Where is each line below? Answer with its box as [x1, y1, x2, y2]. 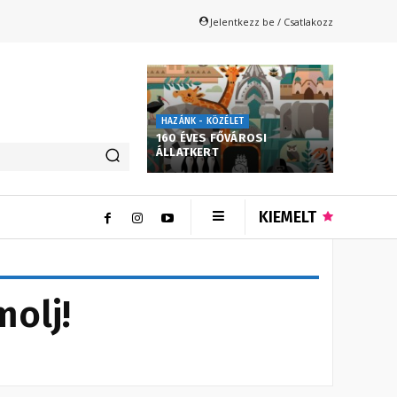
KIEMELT [259, 207, 316, 228]
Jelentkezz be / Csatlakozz [210, 14, 333, 28]
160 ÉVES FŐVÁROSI [156, 131, 268, 145]
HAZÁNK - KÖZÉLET [161, 116, 245, 128]
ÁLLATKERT [156, 145, 219, 160]
